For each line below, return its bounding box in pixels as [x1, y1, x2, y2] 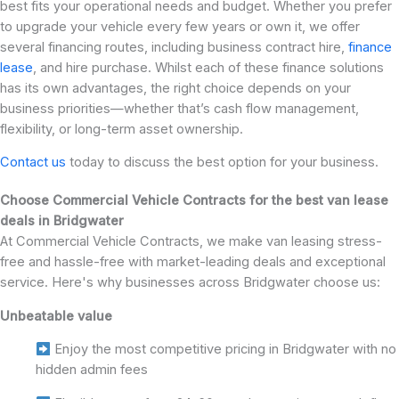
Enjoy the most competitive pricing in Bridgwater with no [50, 341, 396, 358]
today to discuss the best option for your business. [66, 154, 379, 171]
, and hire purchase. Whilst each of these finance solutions [33, 59, 384, 76]
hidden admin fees [36, 362, 148, 379]
